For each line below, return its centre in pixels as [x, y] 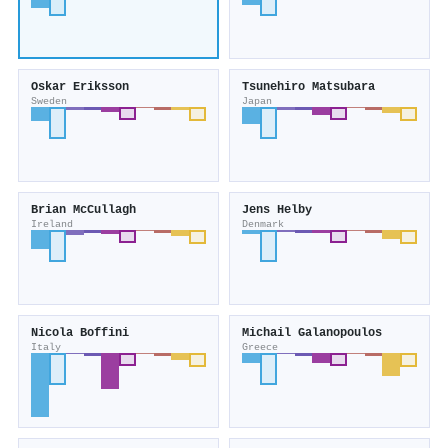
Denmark [263, 224]
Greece [260, 347]
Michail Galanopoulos [312, 333]
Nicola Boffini [80, 333]
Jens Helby [277, 210]
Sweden [49, 101]
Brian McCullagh [83, 210]
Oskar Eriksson [80, 87]
